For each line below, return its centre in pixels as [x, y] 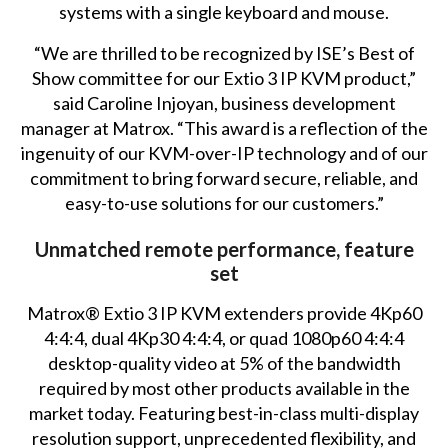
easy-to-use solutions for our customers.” [224, 202]
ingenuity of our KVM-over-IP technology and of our [224, 152]
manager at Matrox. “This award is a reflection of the [224, 127]
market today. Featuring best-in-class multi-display [224, 412]
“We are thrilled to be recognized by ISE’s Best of [224, 52]
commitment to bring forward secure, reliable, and [224, 177]
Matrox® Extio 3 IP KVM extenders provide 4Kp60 [224, 312]
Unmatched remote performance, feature [224, 248]
